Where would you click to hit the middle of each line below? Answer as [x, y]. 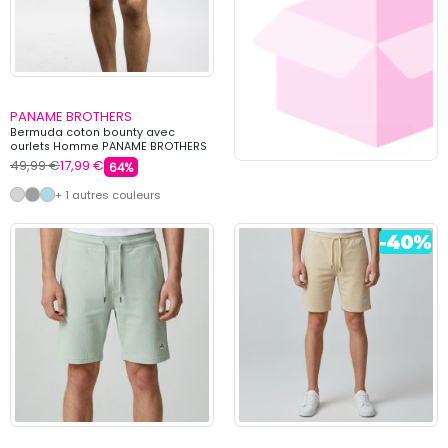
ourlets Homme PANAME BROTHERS [108, 146]
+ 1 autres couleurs [108, 194]
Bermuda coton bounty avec [92, 132]
